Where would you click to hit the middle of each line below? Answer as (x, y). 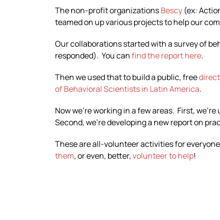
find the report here (166, 55)
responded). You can (93, 55)
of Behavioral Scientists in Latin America (127, 89)
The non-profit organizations (108, 10)
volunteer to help (163, 155)
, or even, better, (103, 155)
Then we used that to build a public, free (127, 77)
